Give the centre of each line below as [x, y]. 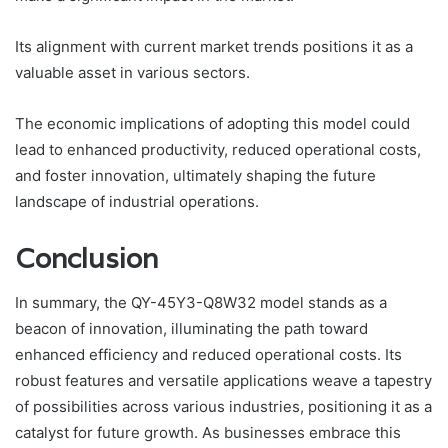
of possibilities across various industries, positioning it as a [223, 407]
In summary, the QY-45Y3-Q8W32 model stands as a [201, 303]
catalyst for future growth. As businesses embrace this [208, 433]
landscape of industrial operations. [137, 201]
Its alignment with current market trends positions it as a [214, 46]
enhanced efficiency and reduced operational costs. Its [208, 355]
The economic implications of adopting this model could [212, 123]
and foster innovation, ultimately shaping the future [195, 175]
